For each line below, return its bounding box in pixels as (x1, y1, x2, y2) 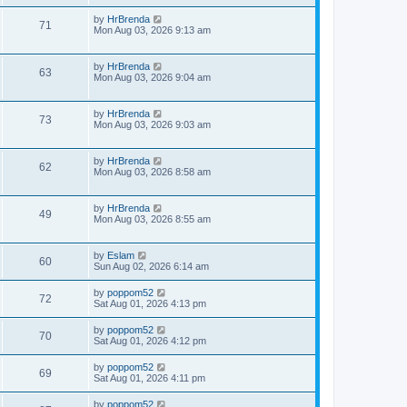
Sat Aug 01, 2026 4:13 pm (94, 297, 206, 309)
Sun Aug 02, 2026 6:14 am (94, 260, 209, 272)
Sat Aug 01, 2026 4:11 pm (94, 372, 205, 383)
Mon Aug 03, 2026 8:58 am (94, 165, 211, 177)
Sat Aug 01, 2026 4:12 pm (94, 334, 206, 346)
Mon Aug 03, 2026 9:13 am (94, 24, 211, 35)
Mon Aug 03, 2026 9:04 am (94, 71, 211, 83)
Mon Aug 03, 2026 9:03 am (94, 118, 211, 130)
